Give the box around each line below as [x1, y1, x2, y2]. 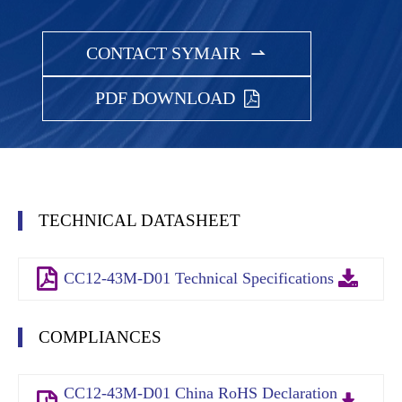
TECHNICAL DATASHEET [39, 210, 240, 230]
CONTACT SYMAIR [86, 43, 240, 64]
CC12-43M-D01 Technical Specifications [64, 269, 334, 288]
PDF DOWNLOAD [94, 88, 235, 109]
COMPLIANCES [39, 327, 162, 346]
